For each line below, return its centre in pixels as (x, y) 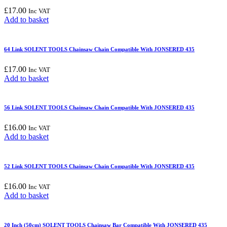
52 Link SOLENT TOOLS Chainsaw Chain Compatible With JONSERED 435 (99, 166)
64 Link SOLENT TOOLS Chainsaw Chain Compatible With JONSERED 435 (99, 49)
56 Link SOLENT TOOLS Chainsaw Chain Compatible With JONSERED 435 (99, 108)
